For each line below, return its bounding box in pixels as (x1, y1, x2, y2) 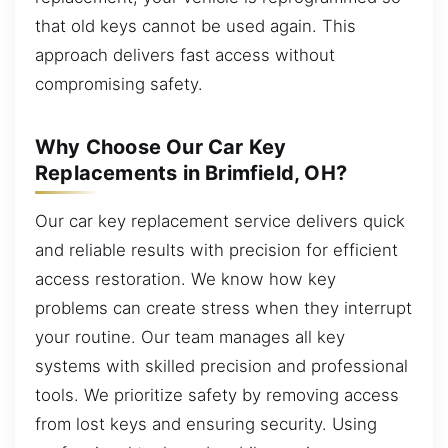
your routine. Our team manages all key (35, 326, 345, 347)
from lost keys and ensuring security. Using (35, 413, 377, 434)
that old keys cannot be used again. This (35, 15, 356, 36)
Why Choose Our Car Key (35, 134, 287, 159)
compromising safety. (35, 73, 203, 94)
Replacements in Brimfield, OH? (35, 160, 347, 185)
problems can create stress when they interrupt (35, 297, 412, 318)
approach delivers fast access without (35, 44, 335, 65)
